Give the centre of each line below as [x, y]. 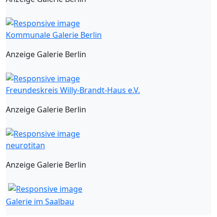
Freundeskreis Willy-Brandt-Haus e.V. [73, 90]
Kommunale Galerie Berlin [54, 35]
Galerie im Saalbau [40, 201]
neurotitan [25, 145]
